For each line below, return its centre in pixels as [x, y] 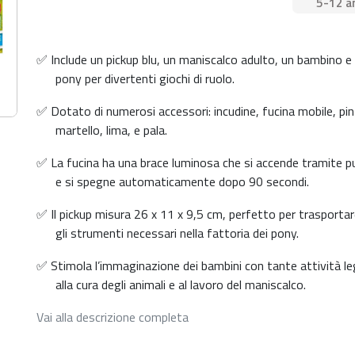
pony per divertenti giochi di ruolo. [145, 78]
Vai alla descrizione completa [113, 317]
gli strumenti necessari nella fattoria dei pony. [177, 233]
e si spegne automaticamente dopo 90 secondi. [182, 181]
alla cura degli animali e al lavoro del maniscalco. [181, 284]
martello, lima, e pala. [111, 130]
